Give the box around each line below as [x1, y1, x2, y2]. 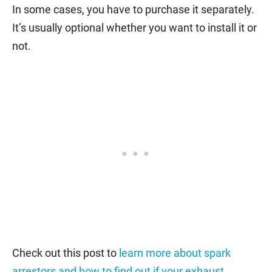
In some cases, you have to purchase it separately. [12, 2, 254, 16]
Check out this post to [12, 246, 119, 259]
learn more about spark [119, 246, 231, 259]
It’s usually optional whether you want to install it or [12, 21, 257, 34]
